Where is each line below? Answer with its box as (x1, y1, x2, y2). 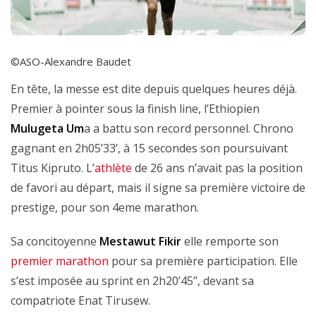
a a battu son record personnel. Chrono (84, 121, 293, 137)
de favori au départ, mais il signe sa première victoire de (11, 180, 305, 196)
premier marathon (11, 253, 109, 269)
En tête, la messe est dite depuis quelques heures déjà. (11, 81, 300, 97)
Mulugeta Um (11, 121, 84, 137)
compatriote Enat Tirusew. (11, 293, 150, 309)
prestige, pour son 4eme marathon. (11, 200, 199, 216)
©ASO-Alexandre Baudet (11, 54, 131, 68)
